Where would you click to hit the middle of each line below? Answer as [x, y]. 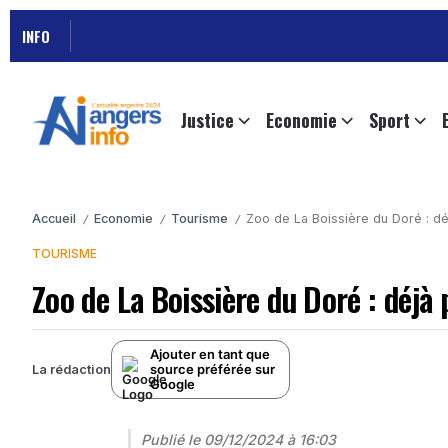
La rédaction [71, 369]
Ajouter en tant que [210, 354]
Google [172, 384]
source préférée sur [212, 369]
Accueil [54, 219]
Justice [207, 120]
